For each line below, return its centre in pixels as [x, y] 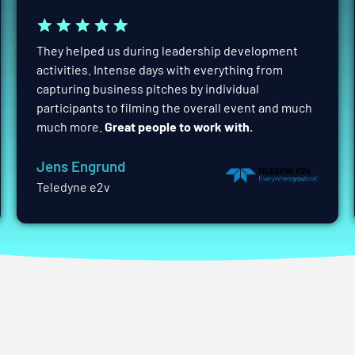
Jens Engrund [80, 166]
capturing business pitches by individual [147, 88]
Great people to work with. [178, 126]
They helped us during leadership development [167, 50]
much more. [70, 126]
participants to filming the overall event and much [174, 107]
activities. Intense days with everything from [159, 69]
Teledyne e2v [73, 186]
